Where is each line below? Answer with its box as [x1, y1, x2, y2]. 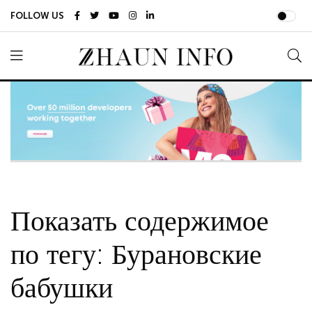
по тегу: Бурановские [10, 237, 262, 271]
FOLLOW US [10, 10, 64, 21]
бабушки [10, 270, 113, 304]
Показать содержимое [10, 203, 269, 237]
